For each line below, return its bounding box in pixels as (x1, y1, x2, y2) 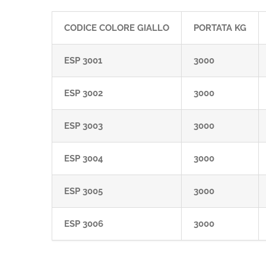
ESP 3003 (64, 121, 103, 131)
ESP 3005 (64, 186, 103, 197)
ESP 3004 (64, 153, 103, 164)
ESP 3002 (64, 88, 103, 99)
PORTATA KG (194, 23, 246, 33)
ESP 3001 (64, 55, 102, 66)
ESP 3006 (64, 218, 103, 229)
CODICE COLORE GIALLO (64, 23, 169, 33)
